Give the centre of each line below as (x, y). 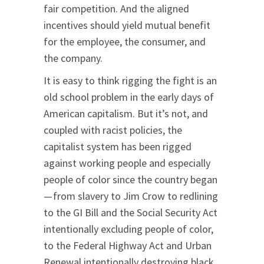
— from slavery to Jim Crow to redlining (131, 196)
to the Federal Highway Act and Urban (128, 246)
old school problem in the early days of (129, 97)
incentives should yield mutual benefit (127, 25)
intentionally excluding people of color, (128, 229)
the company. (73, 58)
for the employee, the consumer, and (125, 42)
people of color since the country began (131, 180)
